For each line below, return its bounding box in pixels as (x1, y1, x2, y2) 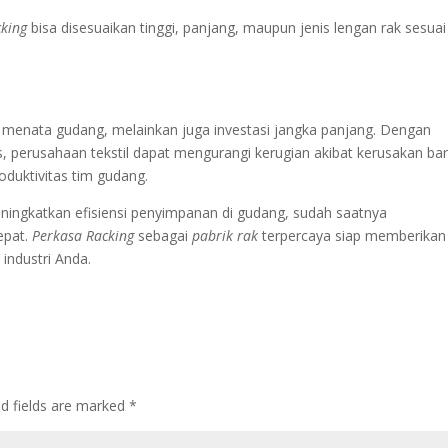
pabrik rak (192, 225, 259, 245)
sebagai (134, 225, 193, 245)
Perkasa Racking (32, 225, 135, 245)
